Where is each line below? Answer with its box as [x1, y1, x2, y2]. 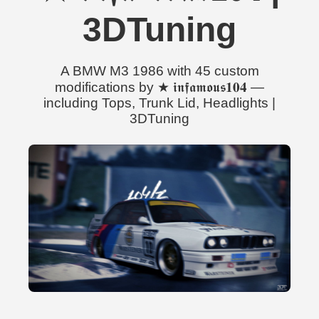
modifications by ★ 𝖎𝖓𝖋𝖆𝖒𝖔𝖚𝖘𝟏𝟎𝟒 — [55, 80, 264, 95]
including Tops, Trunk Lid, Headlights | [43, 95, 276, 110]
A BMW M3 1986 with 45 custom [60, 63, 259, 78]
